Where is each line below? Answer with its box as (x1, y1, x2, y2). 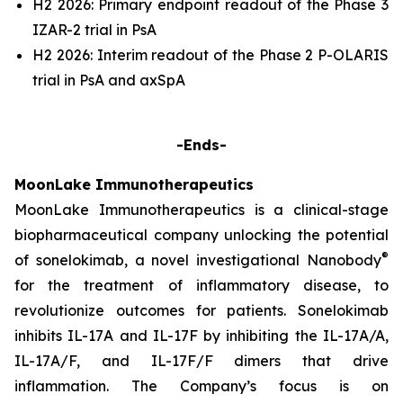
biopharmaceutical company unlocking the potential (14, 226, 389, 244)
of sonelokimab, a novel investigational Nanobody (14, 251, 381, 269)
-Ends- (176, 136, 227, 154)
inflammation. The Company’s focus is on (14, 377, 389, 395)
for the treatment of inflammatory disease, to (14, 276, 389, 294)
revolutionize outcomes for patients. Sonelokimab (14, 301, 389, 319)
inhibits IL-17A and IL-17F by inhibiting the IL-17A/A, (14, 327, 389, 345)
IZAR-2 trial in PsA (32, 21, 157, 39)
